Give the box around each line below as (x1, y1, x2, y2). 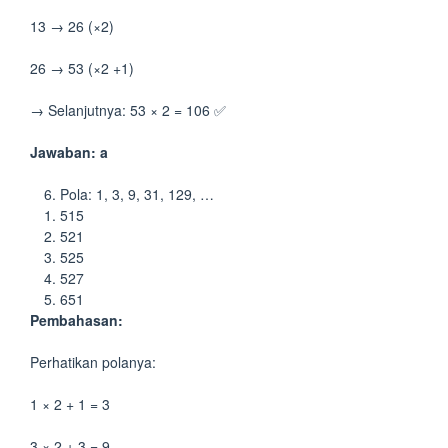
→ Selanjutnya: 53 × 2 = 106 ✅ (30, 100, 226, 120)
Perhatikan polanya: (30, 352, 156, 372)
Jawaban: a (30, 142, 108, 162)
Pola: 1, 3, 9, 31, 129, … (60, 184, 214, 204)
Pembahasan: (30, 310, 123, 330)
